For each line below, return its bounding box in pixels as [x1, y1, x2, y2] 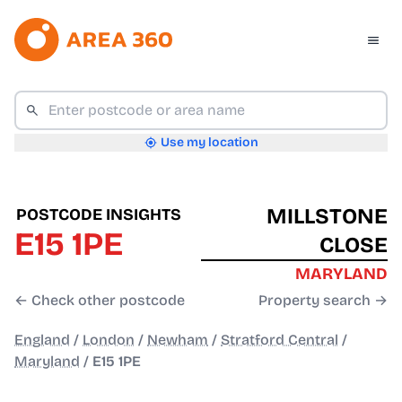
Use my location [160, 135, 258, 151]
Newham [147, 331, 208, 349]
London [83, 331, 135, 349]
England [14, 331, 70, 349]
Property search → [258, 292, 388, 310]
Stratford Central [221, 331, 338, 349]
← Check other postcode [14, 292, 185, 310]
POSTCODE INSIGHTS [16, 205, 181, 225]
